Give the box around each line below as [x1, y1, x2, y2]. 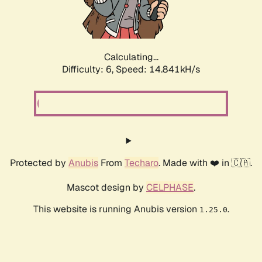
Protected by [10, 157, 68, 170]
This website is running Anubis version [33, 203, 199, 216]
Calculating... [104, 51, 158, 64]
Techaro [125, 157, 158, 170]
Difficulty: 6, [62, 63, 116, 76]
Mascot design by [67, 181, 146, 194]
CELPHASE [146, 181, 194, 194]
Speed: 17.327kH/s [116, 63, 200, 76]
